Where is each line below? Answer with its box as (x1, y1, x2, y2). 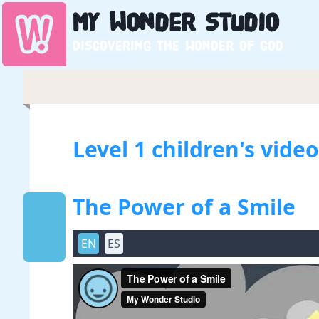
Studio (195, 11, 278, 36)
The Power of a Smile (73, 192, 296, 221)
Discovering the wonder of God (73, 39, 283, 53)
